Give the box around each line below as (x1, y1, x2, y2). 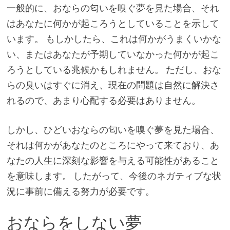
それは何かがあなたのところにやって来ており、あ (6, 139, 219, 151)
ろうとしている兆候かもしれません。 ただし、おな (6, 63, 221, 75)
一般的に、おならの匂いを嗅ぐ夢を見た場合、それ (6, 2, 219, 14)
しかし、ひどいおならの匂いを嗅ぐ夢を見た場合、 (6, 123, 219, 136)
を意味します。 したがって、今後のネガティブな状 (6, 169, 221, 182)
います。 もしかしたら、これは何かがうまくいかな (6, 32, 221, 45)
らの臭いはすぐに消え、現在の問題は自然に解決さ (6, 79, 219, 91)
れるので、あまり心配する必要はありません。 (6, 94, 201, 106)
